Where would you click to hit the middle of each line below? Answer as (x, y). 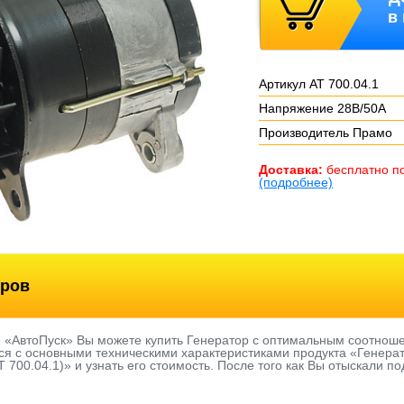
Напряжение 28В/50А (323, 108)
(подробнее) (296, 182)
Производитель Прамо (326, 133)
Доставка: (291, 170)
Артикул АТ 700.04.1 (319, 84)
